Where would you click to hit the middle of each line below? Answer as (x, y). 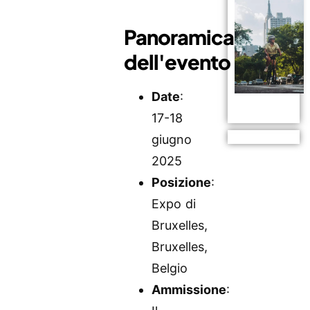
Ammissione (189, 290)
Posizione (182, 183)
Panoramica (179, 36)
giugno (172, 140)
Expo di (174, 204)
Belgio (170, 268)
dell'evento (177, 61)
